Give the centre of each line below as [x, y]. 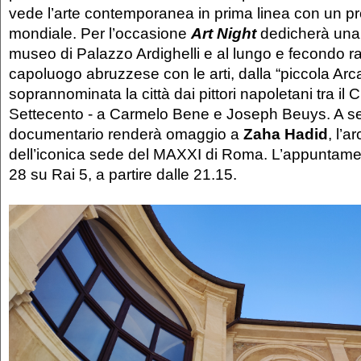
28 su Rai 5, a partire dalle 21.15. [125, 174]
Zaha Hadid [286, 134]
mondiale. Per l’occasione [100, 33]
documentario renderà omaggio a [126, 134]
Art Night [226, 33]
